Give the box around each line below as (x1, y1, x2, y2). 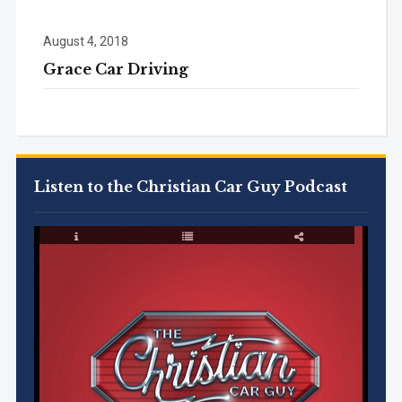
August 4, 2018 (42, 34, 128, 49)
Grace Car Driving (42, 60, 188, 79)
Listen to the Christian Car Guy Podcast (33, 178, 347, 197)
